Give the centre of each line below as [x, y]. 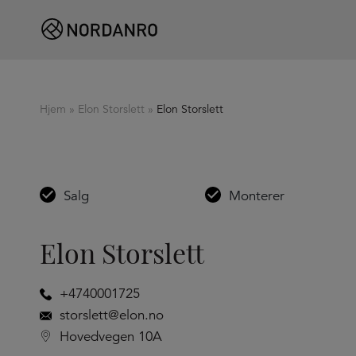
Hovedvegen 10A [109, 337]
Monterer [256, 196]
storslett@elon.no [110, 315]
